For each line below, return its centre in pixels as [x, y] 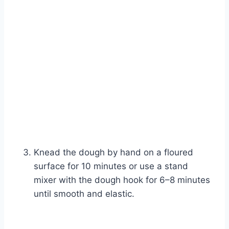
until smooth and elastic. [84, 194]
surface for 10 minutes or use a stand [111, 166]
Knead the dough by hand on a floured [113, 153]
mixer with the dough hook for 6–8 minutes [122, 180]
